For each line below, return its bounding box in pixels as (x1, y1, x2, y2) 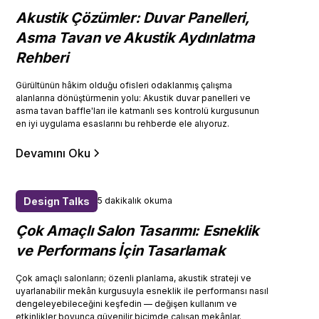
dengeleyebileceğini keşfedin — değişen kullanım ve (16, 298, 238, 309)
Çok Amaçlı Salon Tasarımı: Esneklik (16, 221, 259, 239)
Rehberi (16, 48, 68, 66)
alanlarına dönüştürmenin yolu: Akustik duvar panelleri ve (16, 92, 251, 103)
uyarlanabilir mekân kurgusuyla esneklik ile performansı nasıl (16, 285, 269, 296)
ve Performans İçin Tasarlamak (16, 241, 226, 259)
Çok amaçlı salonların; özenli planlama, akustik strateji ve (16, 272, 252, 283)
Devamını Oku (16, 145, 91, 160)
